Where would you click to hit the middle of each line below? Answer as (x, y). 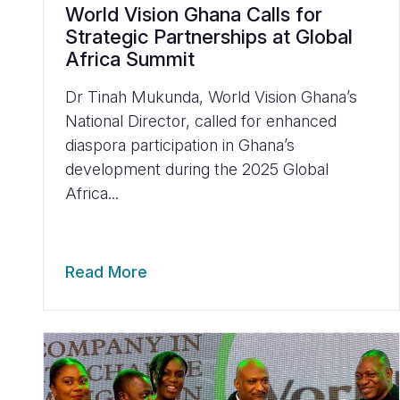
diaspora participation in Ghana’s (180, 145)
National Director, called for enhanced (201, 121)
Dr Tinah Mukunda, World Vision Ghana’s (211, 97)
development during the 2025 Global (197, 169)
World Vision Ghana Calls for (194, 14)
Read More (106, 272)
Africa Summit (130, 59)
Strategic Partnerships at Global (209, 37)
